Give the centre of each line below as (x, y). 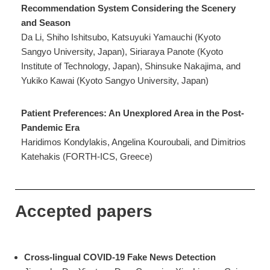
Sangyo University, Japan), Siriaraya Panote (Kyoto (122, 52)
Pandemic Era (50, 128)
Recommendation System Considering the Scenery (128, 8)
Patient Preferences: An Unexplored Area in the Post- (133, 113)
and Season (46, 23)
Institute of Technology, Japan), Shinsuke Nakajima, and (131, 66)
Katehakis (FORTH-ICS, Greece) (87, 157)
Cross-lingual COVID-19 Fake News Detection (120, 257)
